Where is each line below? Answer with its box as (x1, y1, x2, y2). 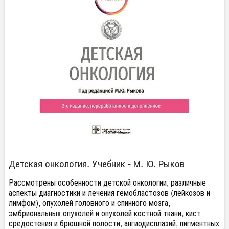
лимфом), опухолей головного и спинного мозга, (9, 197, 170, 209)
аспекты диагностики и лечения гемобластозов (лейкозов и (9, 187, 210, 198)
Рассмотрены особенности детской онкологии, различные (9, 176, 206, 188)
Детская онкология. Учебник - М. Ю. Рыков (9, 156, 185, 170)
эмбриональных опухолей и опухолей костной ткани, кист (9, 207, 201, 219)
